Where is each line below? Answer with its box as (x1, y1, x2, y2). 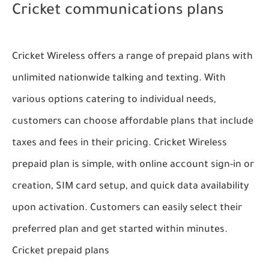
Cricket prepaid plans (12, 246, 109, 258)
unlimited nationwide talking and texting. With (12, 73, 226, 85)
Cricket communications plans (12, 4, 224, 20)
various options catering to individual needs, (12, 95, 216, 106)
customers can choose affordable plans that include (12, 116, 253, 128)
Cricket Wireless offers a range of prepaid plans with (12, 52, 253, 63)
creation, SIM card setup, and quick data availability (12, 181, 249, 193)
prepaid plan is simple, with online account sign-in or (12, 160, 254, 171)
